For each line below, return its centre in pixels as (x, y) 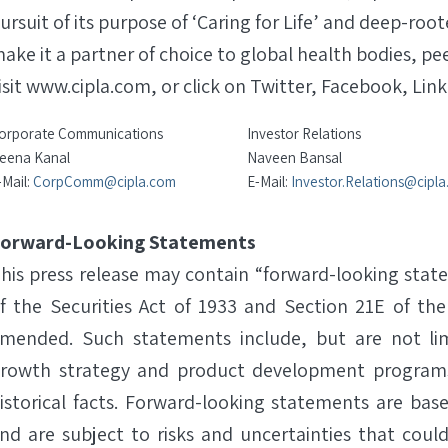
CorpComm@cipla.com (104, 181)
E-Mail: (269, 181)
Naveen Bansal (296, 157)
